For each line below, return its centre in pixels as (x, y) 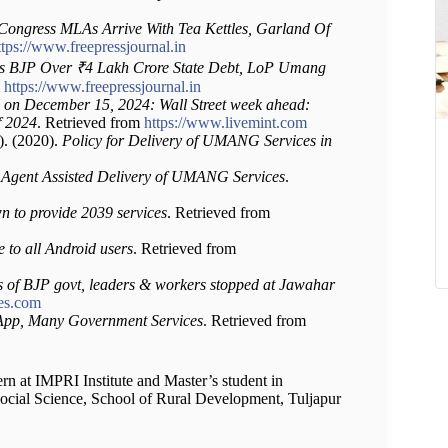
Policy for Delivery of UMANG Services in (197, 141)
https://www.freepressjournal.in (102, 87)
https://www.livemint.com (225, 123)
